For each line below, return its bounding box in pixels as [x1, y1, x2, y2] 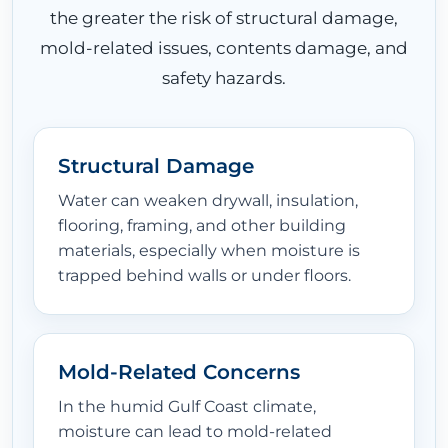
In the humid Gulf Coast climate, [58, 397, 316, 417]
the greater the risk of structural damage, [50, 7, 398, 29]
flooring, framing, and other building [58, 216, 346, 236]
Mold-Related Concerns [58, 360, 300, 385]
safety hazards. [162, 67, 286, 89]
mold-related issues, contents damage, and [40, 37, 408, 59]
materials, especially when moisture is [58, 241, 360, 261]
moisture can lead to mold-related [58, 422, 332, 442]
